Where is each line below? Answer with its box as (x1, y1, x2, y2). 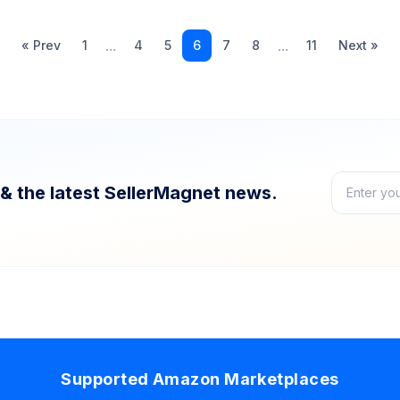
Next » (338, 37, 379, 53)
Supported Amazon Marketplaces (61, 369, 339, 388)
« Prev (21, 37, 61, 53)
